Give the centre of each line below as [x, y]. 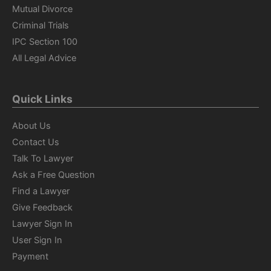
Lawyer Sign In [42, 224]
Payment [30, 257]
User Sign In [37, 240]
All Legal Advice [44, 58]
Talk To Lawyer [43, 159]
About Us [31, 126]
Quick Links [42, 99]
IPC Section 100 [45, 41]
